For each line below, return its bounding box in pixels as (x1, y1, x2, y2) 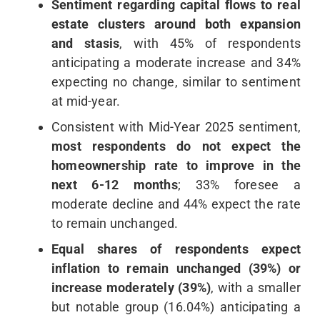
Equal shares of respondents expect (51, 241, 301, 257)
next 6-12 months (51, 177, 178, 193)
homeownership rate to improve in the (51, 158, 301, 174)
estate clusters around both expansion (51, 16, 301, 32)
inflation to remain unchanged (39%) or (51, 261, 301, 276)
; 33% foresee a (177, 177, 301, 193)
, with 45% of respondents (119, 36, 301, 51)
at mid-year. (51, 94, 121, 109)
